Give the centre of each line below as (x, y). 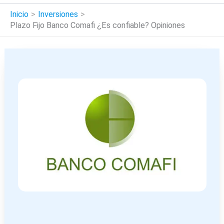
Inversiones (58, 14)
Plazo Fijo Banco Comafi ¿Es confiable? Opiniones (97, 25)
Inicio (19, 14)
